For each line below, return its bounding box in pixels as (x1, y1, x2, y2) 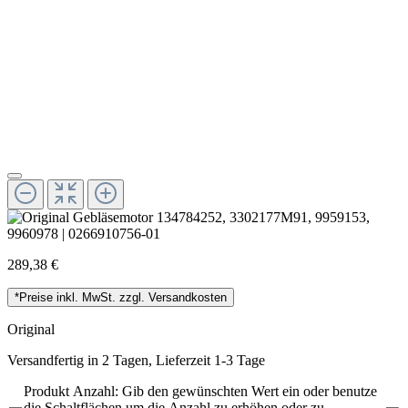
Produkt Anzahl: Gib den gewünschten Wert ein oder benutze (24, 382, 377, 399)
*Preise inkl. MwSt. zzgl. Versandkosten (15, 290, 227, 304)
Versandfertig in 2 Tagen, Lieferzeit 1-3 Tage (7, 352, 265, 368)
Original (7, 321, 55, 337)
